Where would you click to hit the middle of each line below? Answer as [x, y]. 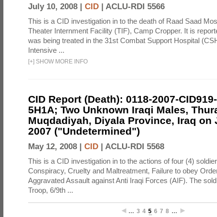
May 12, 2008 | [56, 147]
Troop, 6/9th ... [51, 190]
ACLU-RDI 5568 [135, 147]
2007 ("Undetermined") [84, 131]
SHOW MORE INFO [61, 62]
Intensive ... [46, 50]
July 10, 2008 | [56, 7]
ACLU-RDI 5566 [135, 7]
